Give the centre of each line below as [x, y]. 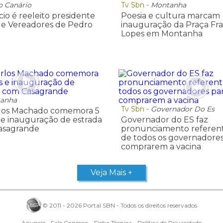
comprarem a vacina [161, 146]
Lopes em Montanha [162, 34]
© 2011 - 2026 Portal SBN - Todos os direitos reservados [120, 206]
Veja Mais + [111, 172]
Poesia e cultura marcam [170, 16]
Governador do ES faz [164, 119]
